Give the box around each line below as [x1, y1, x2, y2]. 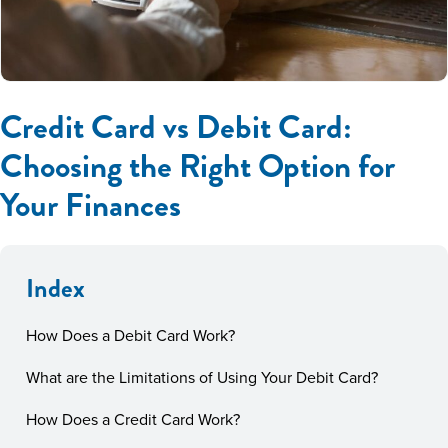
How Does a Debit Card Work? [26, 323, 235, 346]
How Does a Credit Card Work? [26, 407, 240, 430]
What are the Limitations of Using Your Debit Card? [26, 365, 378, 388]
